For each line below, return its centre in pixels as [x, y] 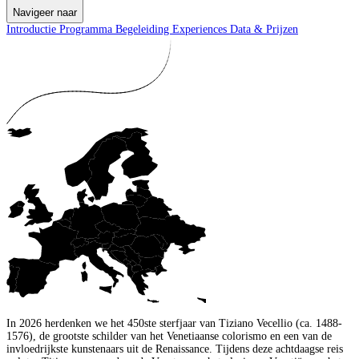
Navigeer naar [45, 12]
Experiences [201, 29]
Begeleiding [144, 29]
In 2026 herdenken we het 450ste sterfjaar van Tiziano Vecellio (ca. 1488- [174, 323]
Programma [87, 29]
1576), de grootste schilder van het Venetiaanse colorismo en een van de [169, 336]
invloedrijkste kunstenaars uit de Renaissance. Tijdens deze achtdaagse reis [175, 349]
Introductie [33, 29]
